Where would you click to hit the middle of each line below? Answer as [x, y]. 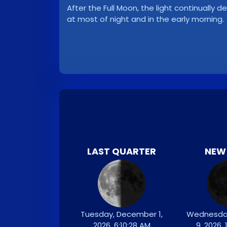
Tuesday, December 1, [122, 214]
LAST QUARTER [122, 151]
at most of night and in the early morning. [145, 19]
